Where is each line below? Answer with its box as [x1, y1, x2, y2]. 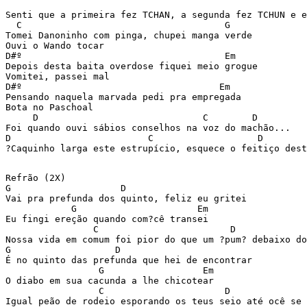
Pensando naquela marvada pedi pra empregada [5, 92, 247, 102]
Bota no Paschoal [5, 102, 99, 112]
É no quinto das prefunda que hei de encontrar [5, 255, 258, 265]
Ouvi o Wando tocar [5, 40, 110, 51]
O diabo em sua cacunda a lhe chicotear [5, 275, 219, 286]
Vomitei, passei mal [5, 71, 115, 82]
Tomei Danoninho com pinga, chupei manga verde [5, 30, 258, 40]
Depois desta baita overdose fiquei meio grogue [5, 61, 263, 71]
